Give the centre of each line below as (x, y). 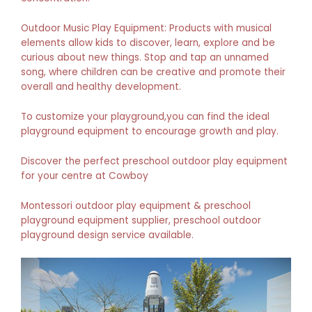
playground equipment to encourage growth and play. (150, 132)
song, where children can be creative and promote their (153, 72)
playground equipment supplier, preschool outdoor (141, 220)
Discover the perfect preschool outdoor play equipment (154, 161)
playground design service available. (107, 235)
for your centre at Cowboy (85, 175)
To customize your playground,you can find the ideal (145, 117)
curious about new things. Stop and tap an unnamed (145, 58)
